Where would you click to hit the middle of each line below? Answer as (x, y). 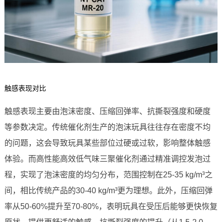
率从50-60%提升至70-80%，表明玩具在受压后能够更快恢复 (111, 207)
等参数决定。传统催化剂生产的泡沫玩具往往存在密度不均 (107, 127)
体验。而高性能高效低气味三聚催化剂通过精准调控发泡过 (107, 159)
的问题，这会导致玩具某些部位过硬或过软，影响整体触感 (107, 143)
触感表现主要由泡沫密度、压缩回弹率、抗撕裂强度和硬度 (107, 111)
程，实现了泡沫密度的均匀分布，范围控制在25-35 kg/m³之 (108, 175)
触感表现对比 (25, 88)
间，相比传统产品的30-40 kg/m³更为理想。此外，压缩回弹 (108, 191)
